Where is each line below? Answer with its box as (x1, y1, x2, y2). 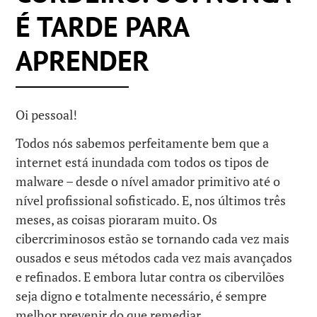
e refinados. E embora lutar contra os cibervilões (16, 268, 285, 286)
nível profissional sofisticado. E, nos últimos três (16, 192, 287, 209)
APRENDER (16, 41, 150, 79)
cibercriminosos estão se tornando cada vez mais (16, 230, 290, 248)
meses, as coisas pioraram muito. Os (16, 211, 218, 229)
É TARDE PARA (16, 7, 189, 45)
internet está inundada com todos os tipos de (16, 154, 270, 171)
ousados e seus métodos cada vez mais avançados (16, 249, 293, 267)
